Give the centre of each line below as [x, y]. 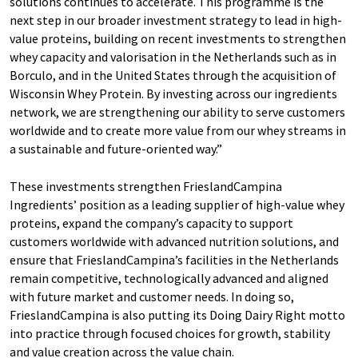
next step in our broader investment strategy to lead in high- [176, 20]
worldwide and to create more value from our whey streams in [178, 130]
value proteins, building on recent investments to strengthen [178, 38]
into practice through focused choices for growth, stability [170, 333]
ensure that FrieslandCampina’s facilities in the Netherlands [174, 260]
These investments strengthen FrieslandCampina [146, 186]
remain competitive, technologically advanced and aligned [169, 278]
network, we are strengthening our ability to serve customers [177, 112]
